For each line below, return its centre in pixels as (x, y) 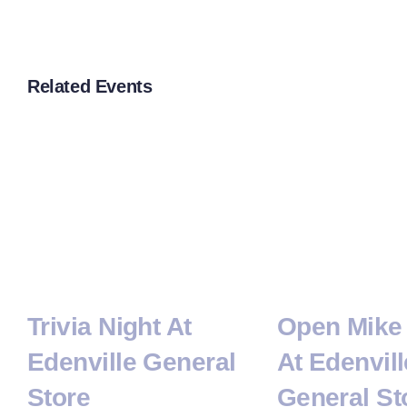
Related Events (90, 86)
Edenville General (132, 362)
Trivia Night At (109, 327)
